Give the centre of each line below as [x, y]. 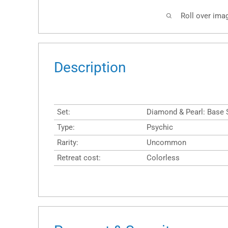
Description [90, 68]
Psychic [160, 127]
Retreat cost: [79, 158]
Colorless [163, 158]
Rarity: [68, 143]
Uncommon [166, 143]
